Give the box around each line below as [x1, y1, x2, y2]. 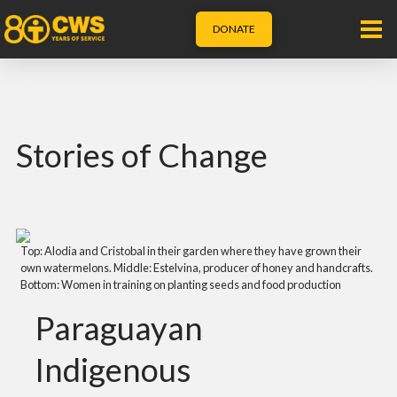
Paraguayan [34, 308, 203, 348]
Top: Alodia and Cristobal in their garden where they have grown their [19, 243, 362, 258]
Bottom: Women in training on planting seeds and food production [19, 276, 341, 292]
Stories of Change [15, 135, 268, 175]
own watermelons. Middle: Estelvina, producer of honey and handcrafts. [19, 260, 373, 275]
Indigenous [34, 350, 191, 390]
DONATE [213, 22, 256, 35]
